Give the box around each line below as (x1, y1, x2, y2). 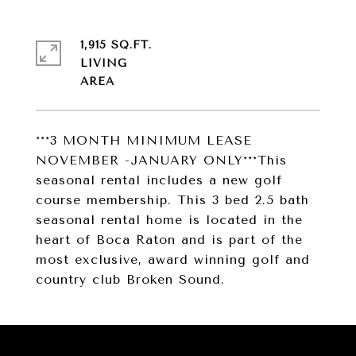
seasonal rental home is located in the (36, 212, 303, 227)
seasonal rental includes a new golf (36, 172, 282, 188)
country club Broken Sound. (36, 272, 225, 287)
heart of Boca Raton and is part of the (36, 232, 303, 247)
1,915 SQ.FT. (80, 38, 152, 52)
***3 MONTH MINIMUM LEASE (36, 133, 252, 148)
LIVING (80, 56, 127, 70)
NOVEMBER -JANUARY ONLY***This (36, 153, 287, 168)
